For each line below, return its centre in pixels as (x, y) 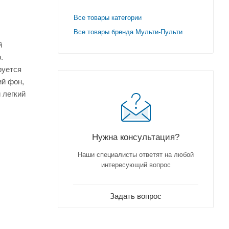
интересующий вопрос (136, 165)
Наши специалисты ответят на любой (136, 155)
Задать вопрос (136, 196)
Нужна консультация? (136, 137)
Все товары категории (108, 18)
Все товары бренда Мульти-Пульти (128, 32)
